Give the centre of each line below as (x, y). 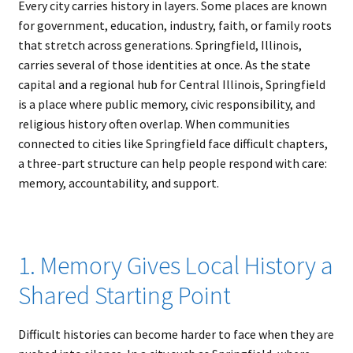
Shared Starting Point (124, 296)
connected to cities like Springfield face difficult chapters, (173, 144)
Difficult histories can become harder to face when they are (176, 334)
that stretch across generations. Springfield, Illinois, (160, 45)
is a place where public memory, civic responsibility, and (166, 104)
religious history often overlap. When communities (154, 124)
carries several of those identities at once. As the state (164, 65)
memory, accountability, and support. (118, 183)
